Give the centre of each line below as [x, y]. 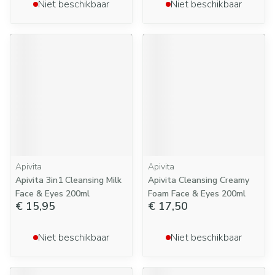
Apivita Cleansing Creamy [199, 180]
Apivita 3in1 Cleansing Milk [68, 180]
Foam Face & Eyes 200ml [197, 194]
